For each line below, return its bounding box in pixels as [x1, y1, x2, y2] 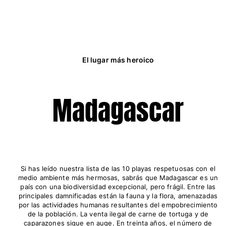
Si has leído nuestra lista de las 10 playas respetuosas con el [20, 164, 216, 173]
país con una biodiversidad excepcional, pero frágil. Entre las [20, 183, 216, 191]
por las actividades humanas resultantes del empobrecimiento [18, 201, 218, 209]
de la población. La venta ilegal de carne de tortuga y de [27, 210, 209, 218]
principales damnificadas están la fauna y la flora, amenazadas [18, 192, 218, 200]
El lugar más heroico [82, 55, 154, 65]
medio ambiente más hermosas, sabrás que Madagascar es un [18, 174, 218, 182]
